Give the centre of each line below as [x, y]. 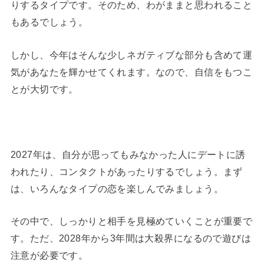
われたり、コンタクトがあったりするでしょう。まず [126, 171]
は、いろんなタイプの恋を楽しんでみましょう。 [117, 188]
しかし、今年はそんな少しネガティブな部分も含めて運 [131, 55]
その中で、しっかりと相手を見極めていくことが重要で [131, 221]
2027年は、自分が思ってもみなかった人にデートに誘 [128, 154]
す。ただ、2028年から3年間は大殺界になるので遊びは [131, 238]
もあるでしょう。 [49, 22]
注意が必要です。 [49, 255]
